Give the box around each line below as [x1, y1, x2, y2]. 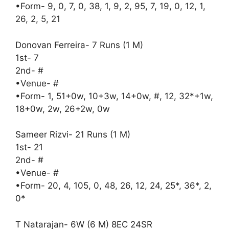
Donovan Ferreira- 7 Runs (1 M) [15, 39, 143, 50]
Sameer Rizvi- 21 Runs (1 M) [15, 129, 130, 140]
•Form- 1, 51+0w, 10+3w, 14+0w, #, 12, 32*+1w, [15, 90, 213, 101]
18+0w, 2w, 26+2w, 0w [15, 103, 110, 114]
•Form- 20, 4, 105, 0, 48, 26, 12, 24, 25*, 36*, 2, [15, 180, 212, 191]
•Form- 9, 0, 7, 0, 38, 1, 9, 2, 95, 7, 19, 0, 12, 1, [15, 1, 205, 11]
